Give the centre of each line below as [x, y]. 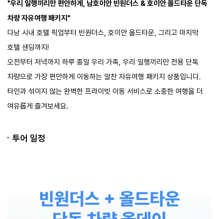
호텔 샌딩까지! [29, 47]
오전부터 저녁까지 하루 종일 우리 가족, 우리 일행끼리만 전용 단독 [103, 62]
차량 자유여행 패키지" [39, 18]
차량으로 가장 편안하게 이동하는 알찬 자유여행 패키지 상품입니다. [104, 77]
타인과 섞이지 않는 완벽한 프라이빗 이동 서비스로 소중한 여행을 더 [105, 91]
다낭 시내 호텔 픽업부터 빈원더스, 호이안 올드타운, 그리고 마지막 [103, 33]
